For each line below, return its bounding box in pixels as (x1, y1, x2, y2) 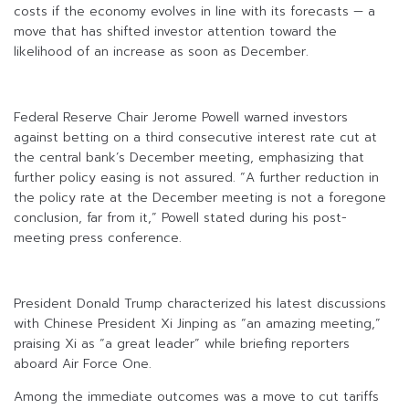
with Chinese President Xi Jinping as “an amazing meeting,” (14, 314, 381, 334)
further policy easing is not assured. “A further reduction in (14, 168, 379, 188)
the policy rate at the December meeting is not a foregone (14, 188, 386, 208)
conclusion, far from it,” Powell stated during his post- (14, 208, 347, 228)
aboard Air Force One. (14, 354, 152, 374)
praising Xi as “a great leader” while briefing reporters (14, 334, 350, 354)
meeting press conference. (14, 228, 182, 248)
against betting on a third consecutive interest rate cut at (14, 128, 377, 148)
